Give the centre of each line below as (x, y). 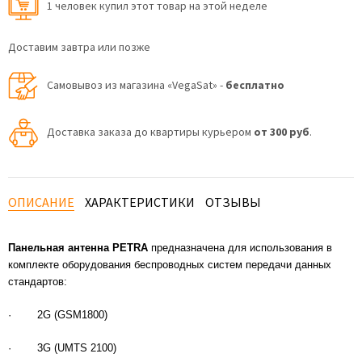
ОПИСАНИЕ (41, 202)
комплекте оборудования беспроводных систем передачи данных (171, 265)
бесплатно (255, 85)
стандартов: (38, 282)
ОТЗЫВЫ (233, 202)
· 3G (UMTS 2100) (62, 348)
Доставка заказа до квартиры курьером (150, 132)
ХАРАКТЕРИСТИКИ (140, 202)
